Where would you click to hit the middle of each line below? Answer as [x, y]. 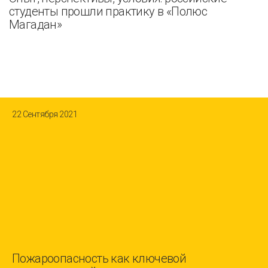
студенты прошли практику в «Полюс [108, 12]
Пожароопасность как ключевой [99, 259]
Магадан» [36, 25]
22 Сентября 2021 [45, 115]
